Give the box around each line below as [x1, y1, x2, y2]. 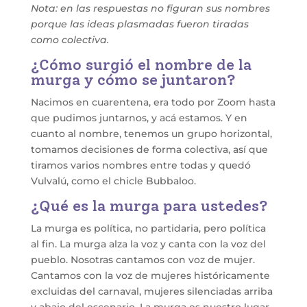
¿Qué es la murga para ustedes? [30, 197, 268, 216]
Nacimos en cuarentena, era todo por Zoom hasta [30, 96, 275, 109]
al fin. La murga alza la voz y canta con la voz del [30, 238, 266, 251]
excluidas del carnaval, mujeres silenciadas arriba [30, 285, 273, 298]
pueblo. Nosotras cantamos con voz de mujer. [30, 254, 255, 267]
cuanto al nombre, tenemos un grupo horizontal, [30, 127, 272, 140]
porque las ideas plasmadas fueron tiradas [30, 18, 249, 31]
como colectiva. [30, 34, 109, 47]
